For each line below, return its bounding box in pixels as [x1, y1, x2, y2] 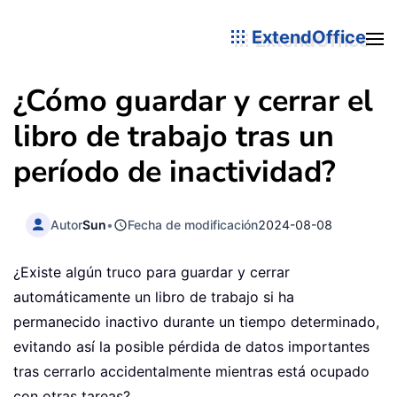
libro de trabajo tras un [13, 116, 334, 157]
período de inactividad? [13, 152, 336, 192]
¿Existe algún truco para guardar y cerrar [13, 263, 290, 282]
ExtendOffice [247, 26, 366, 48]
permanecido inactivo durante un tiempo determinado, [13, 313, 379, 331]
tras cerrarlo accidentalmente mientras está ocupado [13, 362, 370, 381]
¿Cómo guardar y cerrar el [13, 81, 373, 121]
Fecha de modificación [128, 216, 259, 232]
